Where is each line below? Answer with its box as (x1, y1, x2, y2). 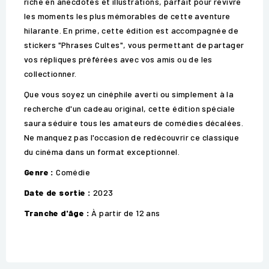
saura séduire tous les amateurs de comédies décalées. (24, 118, 244, 128)
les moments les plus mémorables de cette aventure (24, 11, 231, 22)
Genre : (24, 167, 54, 178)
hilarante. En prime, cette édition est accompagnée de (24, 25, 239, 36)
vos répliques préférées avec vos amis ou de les (24, 54, 213, 65)
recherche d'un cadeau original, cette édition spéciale (24, 103, 235, 114)
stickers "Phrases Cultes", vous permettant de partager (24, 40, 244, 50)
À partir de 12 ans (89, 208, 160, 219)
